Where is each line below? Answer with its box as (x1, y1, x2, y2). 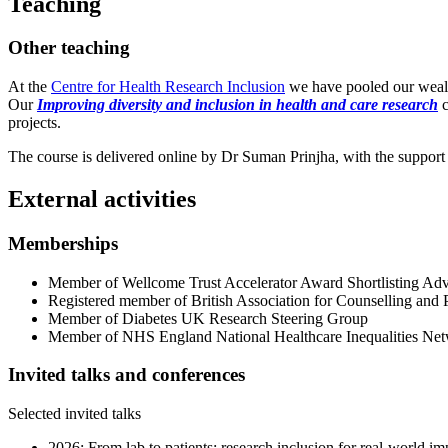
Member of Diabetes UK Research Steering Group (48, 309, 368, 327)
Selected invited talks (8, 405, 141, 423)
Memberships (8, 232, 118, 254)
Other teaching (8, 37, 130, 59)
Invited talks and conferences (8, 364, 245, 386)
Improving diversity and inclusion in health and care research (37, 96, 438, 114)
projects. (8, 114, 61, 132)
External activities (8, 186, 196, 213)
